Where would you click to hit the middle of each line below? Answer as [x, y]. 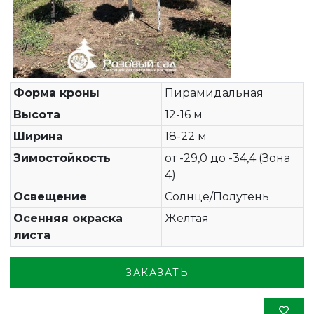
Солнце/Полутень [217, 197]
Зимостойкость [62, 158]
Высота [36, 115]
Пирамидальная [214, 93]
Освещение [50, 197]
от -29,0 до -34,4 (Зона [227, 158]
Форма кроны [56, 93]
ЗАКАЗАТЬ [157, 272]
